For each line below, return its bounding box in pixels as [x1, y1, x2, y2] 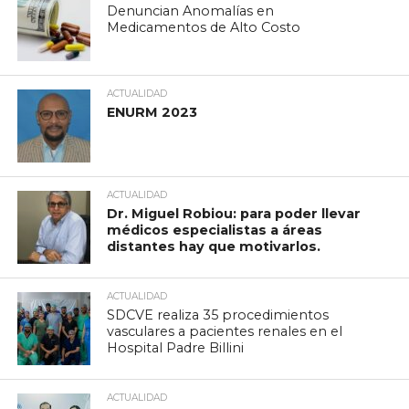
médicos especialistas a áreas [107, 221, 323, 238]
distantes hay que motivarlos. [107, 237, 321, 255]
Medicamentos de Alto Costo [107, 18, 301, 36]
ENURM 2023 [107, 103, 198, 121]
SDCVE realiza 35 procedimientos [107, 306, 330, 323]
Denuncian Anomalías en [107, 2, 275, 19]
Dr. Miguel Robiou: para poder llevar [107, 204, 362, 222]
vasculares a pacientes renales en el [107, 322, 343, 340]
